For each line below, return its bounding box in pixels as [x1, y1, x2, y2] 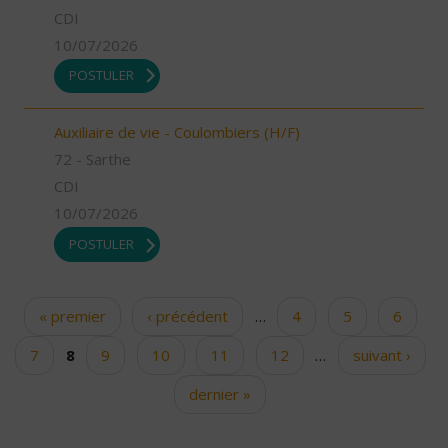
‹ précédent [147, 305, 228, 326]
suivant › [352, 344, 411, 365]
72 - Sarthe [54, 149, 131, 170]
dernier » [189, 383, 252, 404]
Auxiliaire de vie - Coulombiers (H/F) [54, 122, 300, 143]
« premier [38, 305, 106, 326]
